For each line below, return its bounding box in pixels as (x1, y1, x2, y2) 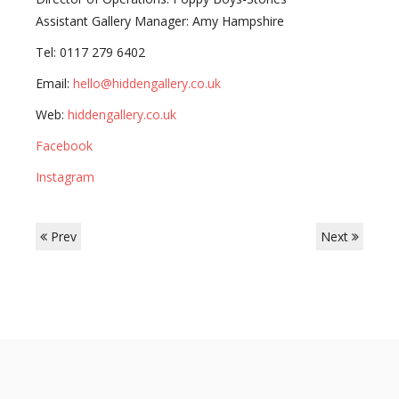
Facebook (36, 137, 93, 154)
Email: (36, 75, 73, 92)
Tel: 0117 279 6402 (36, 44, 145, 61)
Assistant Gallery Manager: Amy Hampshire (36, 12, 288, 29)
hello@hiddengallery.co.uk (73, 75, 221, 92)
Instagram (36, 168, 94, 185)
